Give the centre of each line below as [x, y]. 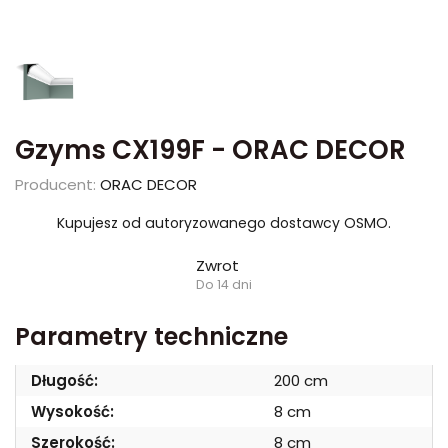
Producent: [55, 184]
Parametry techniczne [151, 336]
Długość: [64, 380]
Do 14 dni [224, 284]
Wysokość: [72, 411]
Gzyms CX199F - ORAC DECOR [210, 150]
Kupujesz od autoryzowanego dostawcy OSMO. [224, 223]
